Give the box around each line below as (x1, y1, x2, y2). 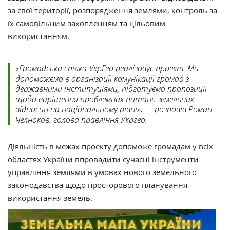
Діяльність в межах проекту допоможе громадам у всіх (8, 141, 213, 152)
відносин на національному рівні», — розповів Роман (15, 104, 212, 115)
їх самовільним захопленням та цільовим (8, 18, 165, 29)
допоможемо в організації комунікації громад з (15, 73, 189, 84)
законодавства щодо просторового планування (8, 180, 187, 190)
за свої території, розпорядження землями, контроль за (8, 5, 217, 16)
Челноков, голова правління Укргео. (15, 114, 147, 125)
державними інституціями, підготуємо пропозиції (15, 83, 207, 94)
